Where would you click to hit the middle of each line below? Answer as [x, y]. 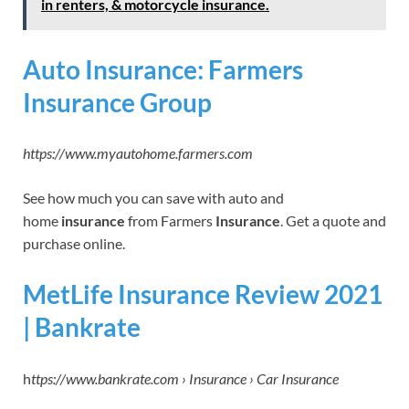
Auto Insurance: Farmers [163, 69]
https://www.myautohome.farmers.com [138, 153]
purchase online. [74, 244]
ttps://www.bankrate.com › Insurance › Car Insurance [185, 378]
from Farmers [170, 221]
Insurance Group [117, 102]
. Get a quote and [333, 221]
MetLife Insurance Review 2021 [203, 294]
